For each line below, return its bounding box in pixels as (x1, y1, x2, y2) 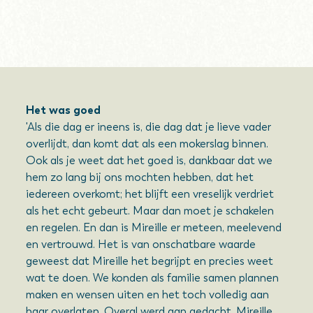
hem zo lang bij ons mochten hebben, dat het (26, 170, 254, 184)
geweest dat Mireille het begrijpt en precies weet (26, 254, 274, 268)
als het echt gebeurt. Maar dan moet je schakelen (26, 204, 275, 217)
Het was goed (26, 103, 101, 117)
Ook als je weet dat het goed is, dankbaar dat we (26, 154, 273, 167)
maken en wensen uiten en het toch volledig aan (26, 288, 270, 301)
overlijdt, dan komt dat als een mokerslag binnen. (26, 137, 269, 150)
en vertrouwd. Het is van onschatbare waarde (26, 238, 256, 251)
